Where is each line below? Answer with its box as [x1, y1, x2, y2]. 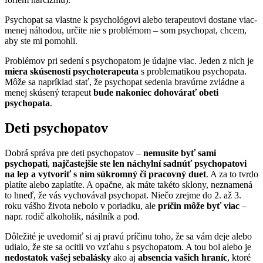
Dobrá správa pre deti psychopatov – [5, 148, 143, 159]
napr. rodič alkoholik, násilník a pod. [5, 211, 140, 222]
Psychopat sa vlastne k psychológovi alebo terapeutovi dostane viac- [5, 15, 257, 25]
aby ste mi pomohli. [5, 36, 77, 46]
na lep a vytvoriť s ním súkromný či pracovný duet [5, 169, 206, 180]
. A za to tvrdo [206, 169, 258, 180]
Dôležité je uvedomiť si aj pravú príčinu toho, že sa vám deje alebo [5, 231, 252, 242]
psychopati [5, 159, 48, 169]
